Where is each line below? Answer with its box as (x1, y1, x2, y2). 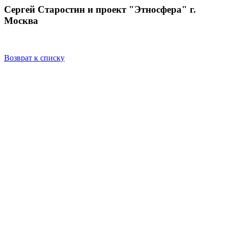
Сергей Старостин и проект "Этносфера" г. (4, 4, 196, 15)
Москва (4, 15, 38, 26)
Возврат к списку (4, 53, 65, 62)
